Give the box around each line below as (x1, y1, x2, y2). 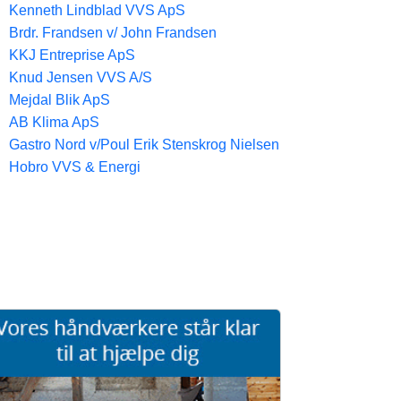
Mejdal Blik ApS (9, 92, 110, 107)
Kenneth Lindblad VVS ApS (9, 3, 185, 18)
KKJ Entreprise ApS (9, 47, 135, 63)
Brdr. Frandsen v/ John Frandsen (9, 25, 217, 40)
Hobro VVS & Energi (9, 159, 141, 175)
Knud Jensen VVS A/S (9, 70, 152, 85)
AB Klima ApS (9, 115, 99, 130)
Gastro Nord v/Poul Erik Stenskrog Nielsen (9, 137, 279, 152)
